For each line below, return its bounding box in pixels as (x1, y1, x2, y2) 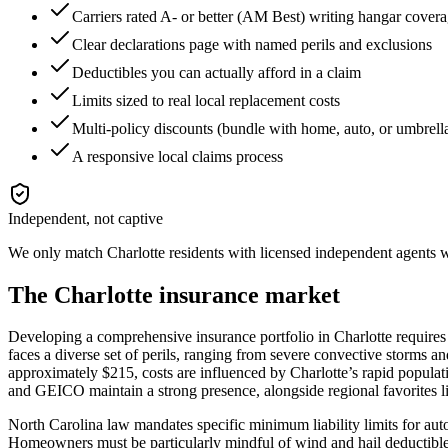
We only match (8, 243, 107, 261)
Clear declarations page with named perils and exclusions (72, 35, 432, 53)
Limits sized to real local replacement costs (72, 91, 340, 109)
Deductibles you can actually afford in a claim (72, 63, 361, 81)
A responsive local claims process (72, 147, 283, 165)
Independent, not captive (8, 209, 163, 227)
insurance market (153, 281, 340, 308)
